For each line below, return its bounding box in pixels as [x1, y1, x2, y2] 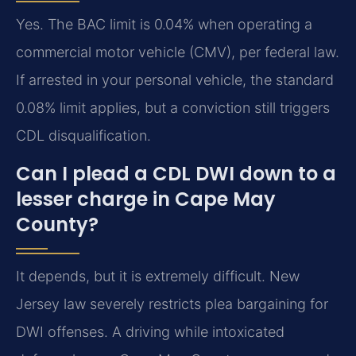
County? [16, 211, 99, 238]
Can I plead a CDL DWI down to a [16, 160, 336, 187]
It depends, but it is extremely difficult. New [16, 267, 300, 284]
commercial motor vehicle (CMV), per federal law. [16, 44, 339, 61]
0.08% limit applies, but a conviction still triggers [16, 99, 330, 117]
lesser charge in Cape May [16, 185, 276, 212]
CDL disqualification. [16, 127, 151, 145]
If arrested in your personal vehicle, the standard [16, 72, 334, 89]
